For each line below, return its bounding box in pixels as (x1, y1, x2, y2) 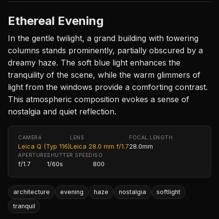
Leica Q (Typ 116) (18, 142, 70, 150)
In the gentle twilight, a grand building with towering (8, 33, 198, 43)
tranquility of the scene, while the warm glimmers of (8, 69, 200, 80)
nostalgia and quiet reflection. (8, 106, 116, 116)
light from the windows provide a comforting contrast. (8, 82, 208, 92)
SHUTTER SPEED (47, 152, 93, 158)
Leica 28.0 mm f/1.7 (70, 142, 129, 150)
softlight (156, 188, 181, 196)
